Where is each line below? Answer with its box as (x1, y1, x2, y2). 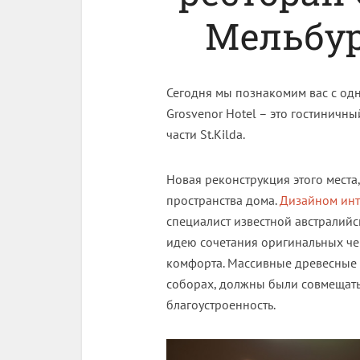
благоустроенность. (166, 297, 276, 313)
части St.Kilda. (166, 126, 245, 142)
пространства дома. (166, 192, 280, 208)
